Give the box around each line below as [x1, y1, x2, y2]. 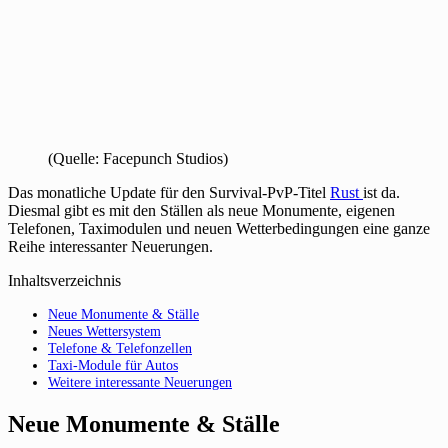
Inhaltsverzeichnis [8, 271, 121, 289]
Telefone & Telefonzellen [48, 339, 192, 356]
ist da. [363, 183, 400, 201]
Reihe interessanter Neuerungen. [8, 237, 213, 255]
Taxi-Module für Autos [48, 356, 178, 373]
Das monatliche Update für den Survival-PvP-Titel [8, 183, 330, 201]
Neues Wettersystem [48, 322, 161, 339]
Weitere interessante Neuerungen [48, 373, 232, 390]
